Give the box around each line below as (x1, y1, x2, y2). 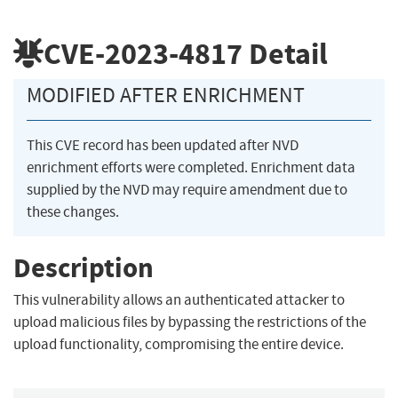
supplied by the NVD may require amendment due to (27, 180, 347, 200)
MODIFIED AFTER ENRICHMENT (27, 82, 305, 109)
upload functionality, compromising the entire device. (13, 335, 344, 354)
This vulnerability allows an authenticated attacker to (13, 291, 345, 310)
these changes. (27, 203, 119, 222)
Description (13, 249, 154, 286)
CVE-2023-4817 (44, 33, 243, 74)
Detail (243, 33, 328, 74)
